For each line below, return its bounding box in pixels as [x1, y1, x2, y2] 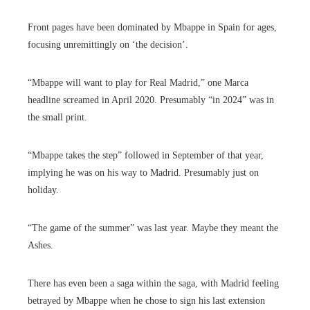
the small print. [28, 111, 87, 122]
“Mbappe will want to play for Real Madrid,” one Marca [28, 77, 248, 88]
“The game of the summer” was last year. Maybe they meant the [28, 222, 278, 233]
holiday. [28, 184, 59, 195]
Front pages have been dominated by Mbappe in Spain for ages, [28, 21, 277, 33]
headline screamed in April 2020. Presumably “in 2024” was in [28, 94, 274, 105]
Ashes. [28, 239, 53, 250]
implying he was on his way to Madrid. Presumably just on [28, 167, 259, 178]
